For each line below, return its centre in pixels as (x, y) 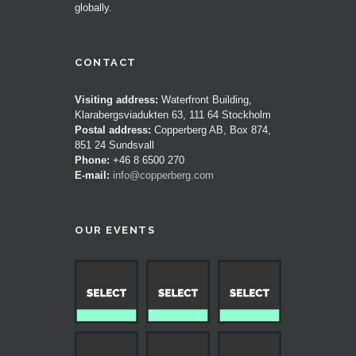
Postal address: (113, 130)
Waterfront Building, (205, 99)
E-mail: (93, 175)
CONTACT (106, 62)
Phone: (93, 160)
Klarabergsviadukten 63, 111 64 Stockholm (173, 114)
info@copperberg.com (164, 175)
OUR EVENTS (115, 230)
